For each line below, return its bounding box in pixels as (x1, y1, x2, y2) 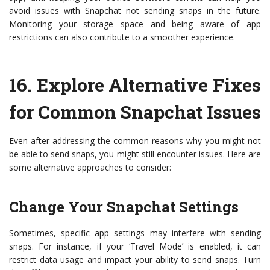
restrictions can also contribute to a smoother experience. (9, 31, 235, 43)
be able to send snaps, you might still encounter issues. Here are (9, 148, 261, 160)
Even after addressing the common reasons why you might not (9, 135, 261, 147)
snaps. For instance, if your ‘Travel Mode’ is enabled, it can (9, 240, 261, 253)
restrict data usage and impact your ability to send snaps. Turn (9, 254, 261, 266)
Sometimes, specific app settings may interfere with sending (9, 227, 261, 239)
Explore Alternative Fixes (36, 73, 262, 97)
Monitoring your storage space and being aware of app (9, 18, 261, 30)
